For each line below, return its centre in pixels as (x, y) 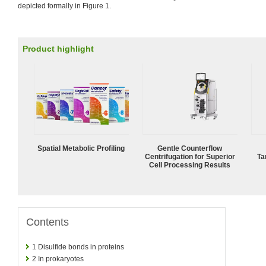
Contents (47, 222)
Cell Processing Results (190, 165)
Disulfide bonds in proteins (81, 247)
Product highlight (58, 49)
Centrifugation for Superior (190, 156)
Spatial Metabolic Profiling (81, 148)
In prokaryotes (61, 259)
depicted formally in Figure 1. (64, 6)
